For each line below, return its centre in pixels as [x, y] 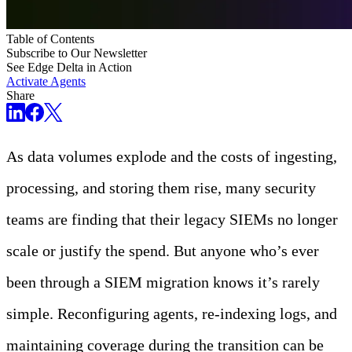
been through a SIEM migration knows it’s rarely [163, 282]
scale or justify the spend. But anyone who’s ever [163, 251]
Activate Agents [46, 82]
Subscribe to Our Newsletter [77, 53]
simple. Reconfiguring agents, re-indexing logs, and [172, 314]
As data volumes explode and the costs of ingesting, [172, 157]
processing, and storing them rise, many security [161, 188]
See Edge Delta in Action [69, 68]
